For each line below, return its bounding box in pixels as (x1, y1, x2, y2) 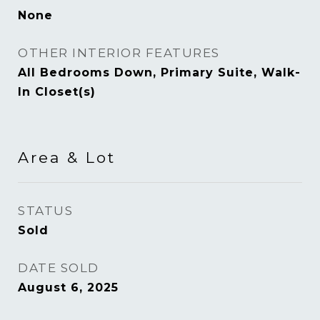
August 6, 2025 (18, 281, 119, 294)
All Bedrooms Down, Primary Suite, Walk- (18, 66, 301, 79)
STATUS (18, 204, 73, 218)
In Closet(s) (18, 85, 96, 99)
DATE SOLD (18, 261, 99, 275)
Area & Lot (18, 149, 116, 166)
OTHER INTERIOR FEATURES (18, 46, 220, 60)
